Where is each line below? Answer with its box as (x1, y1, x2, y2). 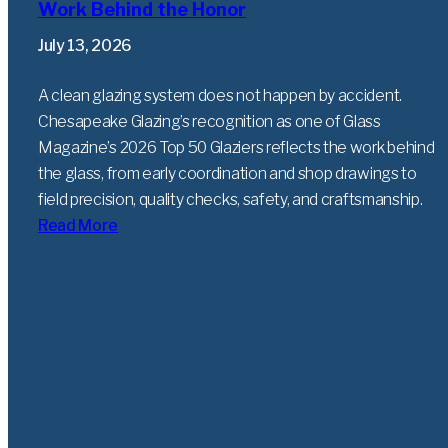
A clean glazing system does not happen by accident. (38, 86, 402, 106)
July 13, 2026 (38, 36, 131, 56)
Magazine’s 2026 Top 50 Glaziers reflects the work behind (38, 138, 435, 158)
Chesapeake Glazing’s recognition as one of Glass (38, 112, 381, 132)
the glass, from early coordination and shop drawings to (38, 164, 417, 184)
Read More (38, 216, 119, 236)
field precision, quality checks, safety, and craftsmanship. (38, 190, 423, 210)
